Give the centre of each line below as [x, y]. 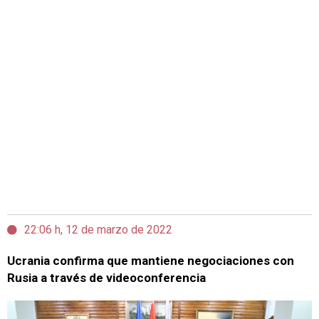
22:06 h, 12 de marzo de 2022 [98, 230]
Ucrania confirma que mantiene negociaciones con [151, 261]
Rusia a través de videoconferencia [106, 278]
